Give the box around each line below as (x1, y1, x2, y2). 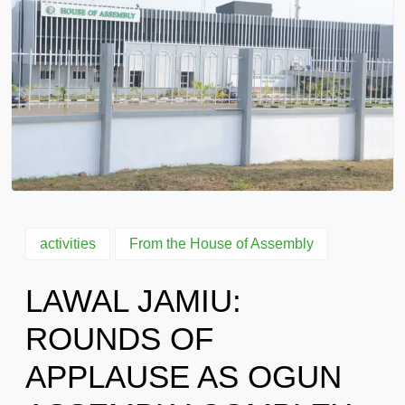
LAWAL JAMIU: (25, 282, 241, 318)
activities (40, 235, 96, 251)
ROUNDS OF (25, 320, 213, 356)
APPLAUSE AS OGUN (25, 358, 342, 394)
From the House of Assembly (129, 235, 314, 251)
